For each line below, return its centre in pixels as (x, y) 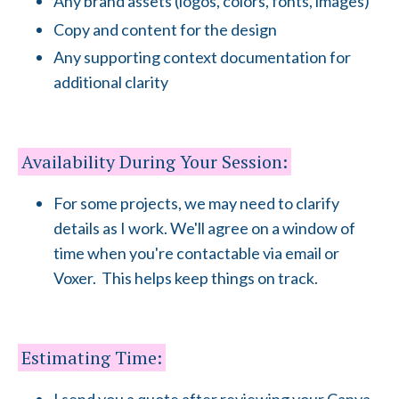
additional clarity (111, 82)
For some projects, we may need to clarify (196, 204)
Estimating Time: (92, 358)
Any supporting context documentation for (202, 57)
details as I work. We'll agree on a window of (204, 228)
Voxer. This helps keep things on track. (186, 278)
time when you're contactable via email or (196, 253)
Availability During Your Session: (155, 162)
